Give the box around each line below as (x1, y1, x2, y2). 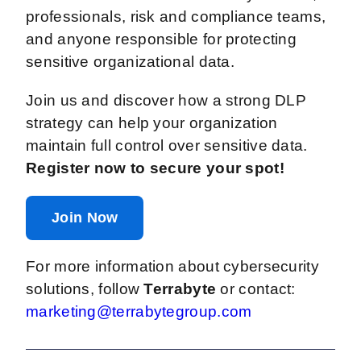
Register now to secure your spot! (26, 160, 284, 177)
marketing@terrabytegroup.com (26, 303, 252, 321)
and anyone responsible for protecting (26, 31, 297, 48)
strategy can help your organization (26, 114, 278, 132)
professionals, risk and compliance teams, (26, 8, 326, 26)
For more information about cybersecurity (26, 258, 319, 276)
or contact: (216, 280, 301, 298)
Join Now (52, 210, 118, 226)
